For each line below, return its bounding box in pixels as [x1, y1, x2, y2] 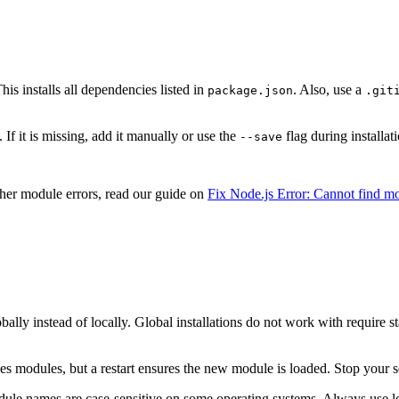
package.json [208, 84, 293, 98]
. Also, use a [293, 82, 365, 98]
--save [240, 130, 282, 144]
